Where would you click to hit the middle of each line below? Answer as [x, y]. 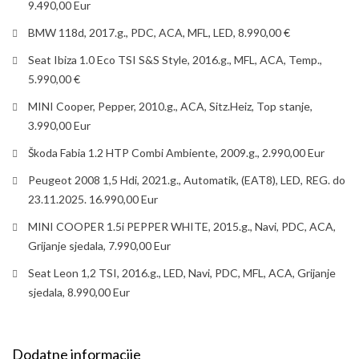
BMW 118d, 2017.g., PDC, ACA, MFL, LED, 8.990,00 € [159, 32]
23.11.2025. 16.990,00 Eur [93, 199]
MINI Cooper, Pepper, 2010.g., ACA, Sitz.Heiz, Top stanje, [170, 106]
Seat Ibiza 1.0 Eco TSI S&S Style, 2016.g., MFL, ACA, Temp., [175, 59]
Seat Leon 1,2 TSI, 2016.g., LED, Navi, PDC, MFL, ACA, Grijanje [182, 272]
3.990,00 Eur [59, 125]
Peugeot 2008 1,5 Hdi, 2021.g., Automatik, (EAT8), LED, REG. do [187, 179]
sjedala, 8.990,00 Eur [79, 292]
